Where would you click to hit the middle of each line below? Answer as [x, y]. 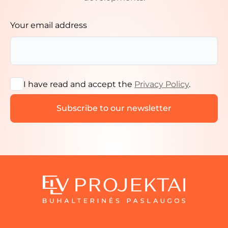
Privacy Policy [162, 84]
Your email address [49, 25]
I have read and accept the [79, 84]
